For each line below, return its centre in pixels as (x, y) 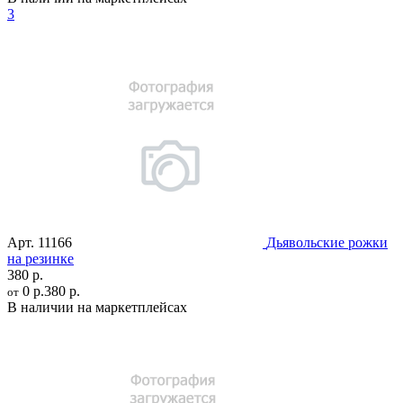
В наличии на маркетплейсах (97, 307)
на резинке (40, 258)
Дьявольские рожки (327, 242)
